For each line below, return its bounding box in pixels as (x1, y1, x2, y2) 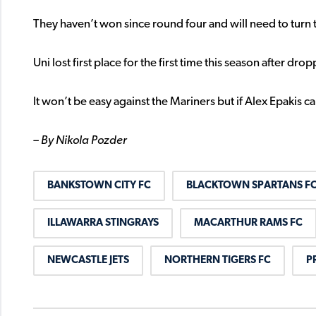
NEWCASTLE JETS (47, 255, 129, 267)
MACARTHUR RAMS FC (194, 218, 303, 229)
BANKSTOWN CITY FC (47, 181, 151, 192)
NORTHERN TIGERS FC (164, 255, 271, 267)
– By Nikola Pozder (33, 135, 127, 147)
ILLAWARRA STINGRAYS (47, 218, 159, 229)
